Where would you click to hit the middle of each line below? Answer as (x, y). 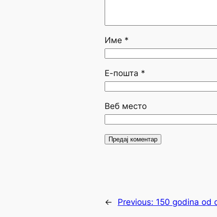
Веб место (126, 106)
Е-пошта (123, 73)
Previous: (137, 202)
